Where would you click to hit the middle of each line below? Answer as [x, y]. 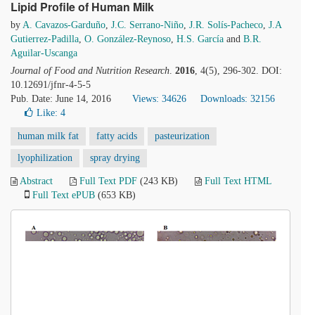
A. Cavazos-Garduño [64, 25]
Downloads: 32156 [238, 99]
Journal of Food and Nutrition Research [90, 71]
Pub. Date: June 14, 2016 [61, 99]
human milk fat [48, 136]
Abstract [36, 181]
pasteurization [182, 136]
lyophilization [45, 158]
